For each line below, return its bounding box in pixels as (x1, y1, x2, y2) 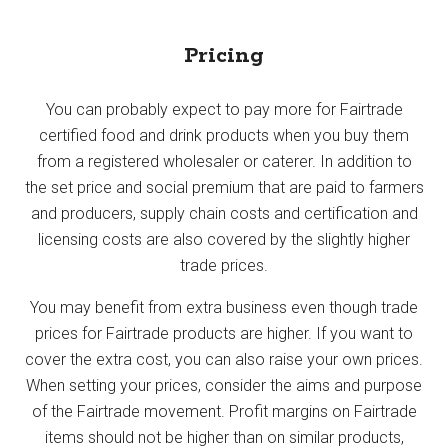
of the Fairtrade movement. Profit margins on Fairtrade (31, 401, 417, 421)
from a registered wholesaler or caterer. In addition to (36, 151, 412, 171)
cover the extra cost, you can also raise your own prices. (25, 349, 423, 369)
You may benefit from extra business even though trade (30, 297, 418, 317)
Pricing (184, 41, 264, 70)
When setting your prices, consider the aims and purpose (26, 375, 422, 395)
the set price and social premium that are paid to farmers (24, 177, 424, 197)
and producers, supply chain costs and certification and (30, 203, 418, 223)
